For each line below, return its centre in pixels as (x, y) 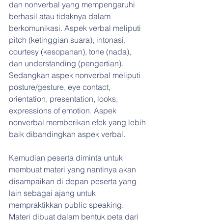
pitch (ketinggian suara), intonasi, (68, 40)
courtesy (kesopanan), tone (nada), (71, 52)
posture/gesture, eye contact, (61, 87)
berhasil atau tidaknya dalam (61, 16)
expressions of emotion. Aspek (64, 111)
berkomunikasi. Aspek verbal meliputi (76, 28)
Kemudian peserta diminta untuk (67, 158)
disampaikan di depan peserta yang (74, 181)
